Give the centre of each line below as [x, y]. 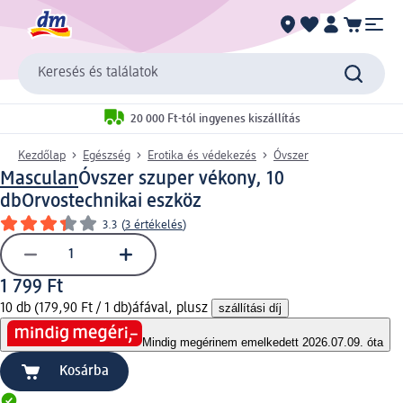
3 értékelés [154, 224]
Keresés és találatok [98, 73]
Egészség [107, 155]
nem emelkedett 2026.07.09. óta [299, 343]
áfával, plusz [172, 308]
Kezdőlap [42, 155]
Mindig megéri [179, 343]
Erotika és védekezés [202, 155]
